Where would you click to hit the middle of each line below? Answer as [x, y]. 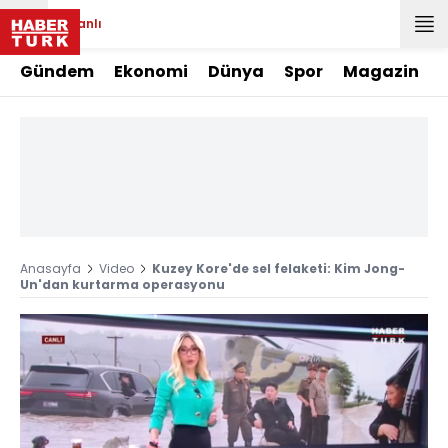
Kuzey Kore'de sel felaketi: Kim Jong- [278, 268]
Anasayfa [50, 268]
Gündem [57, 71]
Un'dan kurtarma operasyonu [122, 284]
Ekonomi [151, 71]
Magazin [381, 71]
